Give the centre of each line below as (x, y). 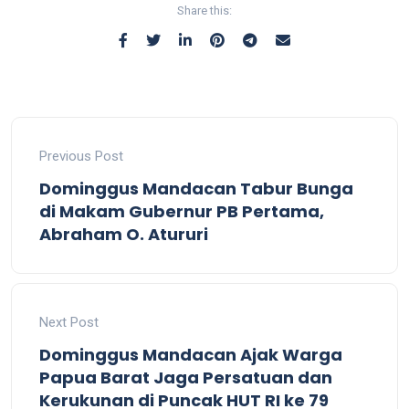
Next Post (69, 322)
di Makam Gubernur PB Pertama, (182, 211)
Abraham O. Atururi (124, 234)
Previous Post (81, 156)
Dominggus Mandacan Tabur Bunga (196, 188)
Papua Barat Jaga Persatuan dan (186, 377)
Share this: (204, 10)
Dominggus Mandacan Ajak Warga (191, 354)
